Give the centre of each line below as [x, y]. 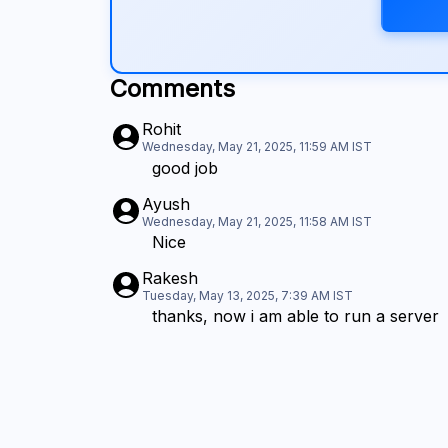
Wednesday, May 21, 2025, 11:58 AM [246, 221]
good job [185, 167]
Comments [173, 89]
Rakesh [170, 277]
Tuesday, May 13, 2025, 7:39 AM [236, 295]
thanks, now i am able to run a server [295, 315]
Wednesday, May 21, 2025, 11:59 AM [246, 147]
